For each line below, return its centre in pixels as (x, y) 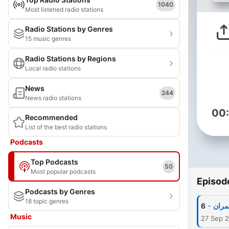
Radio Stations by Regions (71, 59)
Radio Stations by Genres (69, 29)
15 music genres (48, 39)
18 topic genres (47, 201)
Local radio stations (53, 68)
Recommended (51, 117)
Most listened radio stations (64, 9)
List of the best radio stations (66, 127)
